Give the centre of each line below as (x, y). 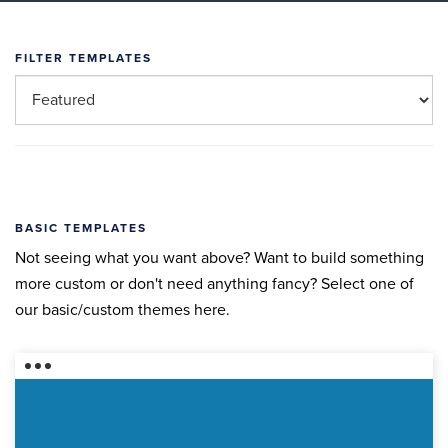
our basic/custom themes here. (122, 310)
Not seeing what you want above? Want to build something (219, 258)
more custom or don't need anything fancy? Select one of (214, 284)
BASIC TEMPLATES (81, 228)
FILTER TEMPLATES (83, 58)
